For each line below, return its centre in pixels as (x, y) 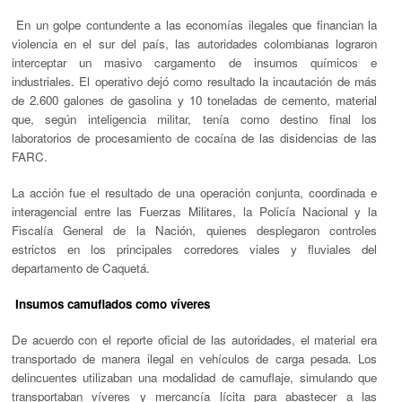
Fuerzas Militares (186, 211)
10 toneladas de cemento (258, 100)
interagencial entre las (75, 211)
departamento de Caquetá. (80, 267)
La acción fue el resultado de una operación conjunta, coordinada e (194, 192)
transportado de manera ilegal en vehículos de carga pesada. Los (194, 359)
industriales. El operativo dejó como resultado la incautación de (183, 81)
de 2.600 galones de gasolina (92, 100)
